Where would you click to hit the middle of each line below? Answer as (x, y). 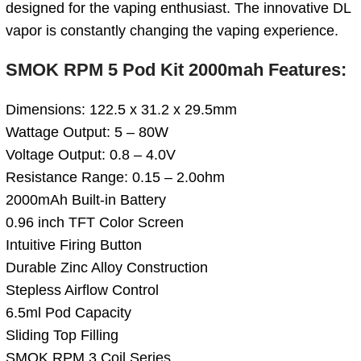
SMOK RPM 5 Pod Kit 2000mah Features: (176, 69)
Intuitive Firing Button (74, 245)
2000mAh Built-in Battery (86, 199)
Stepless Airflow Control (82, 290)
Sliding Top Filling (62, 335)
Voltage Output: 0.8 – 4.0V (91, 154)
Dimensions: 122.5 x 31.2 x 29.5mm (121, 109)
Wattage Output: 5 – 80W (87, 132)
